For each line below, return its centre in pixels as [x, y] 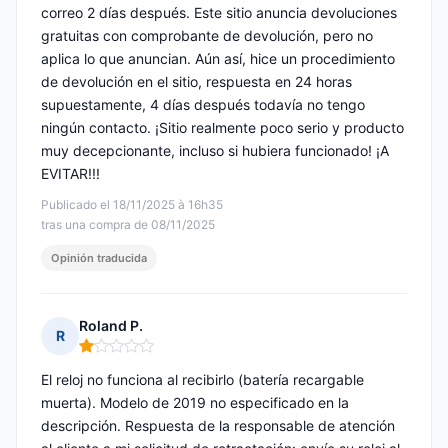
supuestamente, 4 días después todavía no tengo [203, 105]
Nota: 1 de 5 [119, 354]
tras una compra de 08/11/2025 [128, 225]
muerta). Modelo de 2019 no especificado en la [195, 403]
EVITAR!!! [70, 174]
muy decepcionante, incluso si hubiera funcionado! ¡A [215, 151]
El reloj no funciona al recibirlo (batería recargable [202, 380]
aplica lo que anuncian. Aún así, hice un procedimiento [218, 59]
